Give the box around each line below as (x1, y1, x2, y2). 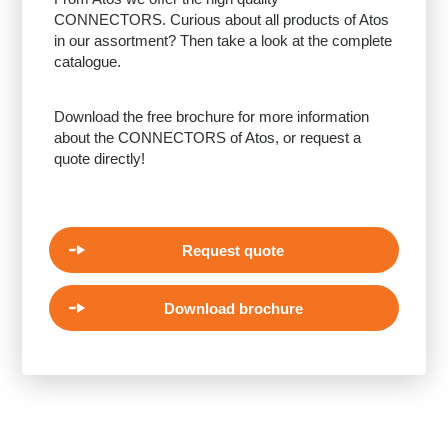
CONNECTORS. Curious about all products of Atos (54, 11, 390, 28)
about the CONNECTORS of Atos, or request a (54, 129, 362, 146)
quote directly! (54, 150, 146, 167)
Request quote (182, 241, 284, 259)
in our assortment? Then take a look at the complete (54, 32, 393, 49)
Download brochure (163, 299, 303, 317)
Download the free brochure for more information (54, 108, 370, 125)
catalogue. (54, 53, 122, 70)
